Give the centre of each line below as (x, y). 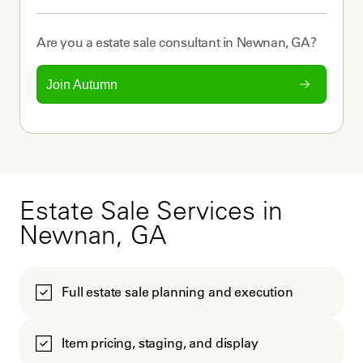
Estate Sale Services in (151, 214)
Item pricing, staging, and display (160, 343)
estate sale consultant (158, 42)
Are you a (66, 42)
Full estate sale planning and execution (177, 292)
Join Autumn (82, 84)
